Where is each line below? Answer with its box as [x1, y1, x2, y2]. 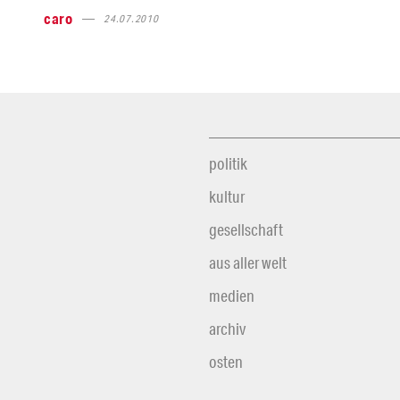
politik [209, 153, 247, 173]
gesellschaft [209, 219, 283, 239]
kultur [209, 186, 245, 206]
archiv [209, 318, 246, 338]
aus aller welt [209, 252, 287, 272]
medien [209, 285, 254, 305]
